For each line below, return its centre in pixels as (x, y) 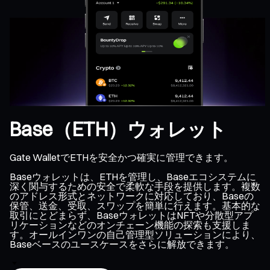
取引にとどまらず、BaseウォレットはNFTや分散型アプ (131, 215)
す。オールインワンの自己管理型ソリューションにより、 (135, 234)
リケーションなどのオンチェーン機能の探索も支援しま (130, 224)
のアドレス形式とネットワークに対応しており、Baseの (132, 196)
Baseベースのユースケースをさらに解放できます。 (122, 244)
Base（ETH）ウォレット (118, 130)
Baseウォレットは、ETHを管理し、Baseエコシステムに (133, 176)
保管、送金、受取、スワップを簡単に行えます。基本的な (135, 205)
